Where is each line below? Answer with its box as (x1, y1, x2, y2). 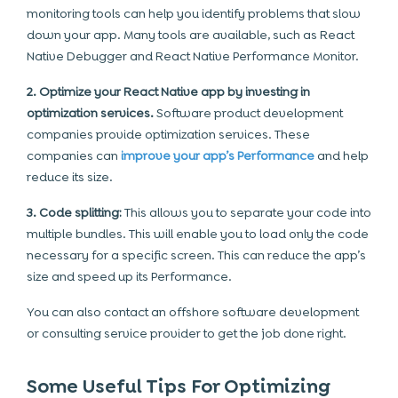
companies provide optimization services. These (27, 126, 310, 142)
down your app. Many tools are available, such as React (27, 27, 354, 43)
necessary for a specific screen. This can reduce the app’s (27, 247, 366, 263)
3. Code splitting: (27, 204, 124, 220)
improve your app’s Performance (121, 147, 314, 163)
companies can (27, 147, 121, 163)
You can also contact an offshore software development (27, 304, 359, 320)
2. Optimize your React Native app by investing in (27, 84, 310, 99)
